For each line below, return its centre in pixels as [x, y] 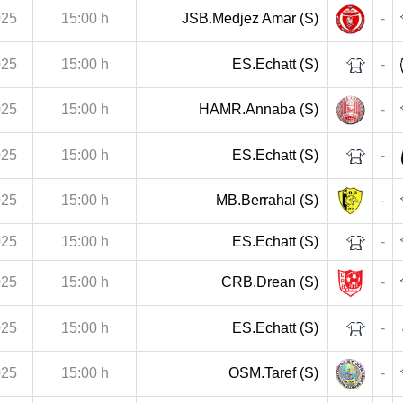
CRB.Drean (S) [270, 282]
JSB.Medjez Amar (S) [250, 18]
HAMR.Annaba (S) [259, 109]
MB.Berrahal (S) [267, 200]
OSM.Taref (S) [273, 372]
